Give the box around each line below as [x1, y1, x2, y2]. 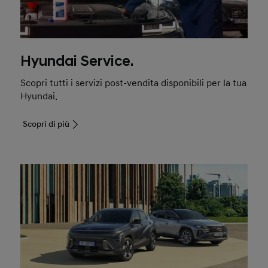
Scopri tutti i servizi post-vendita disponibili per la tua [20, 77, 247, 89]
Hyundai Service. [20, 52, 134, 71]
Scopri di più [23, 118, 70, 129]
